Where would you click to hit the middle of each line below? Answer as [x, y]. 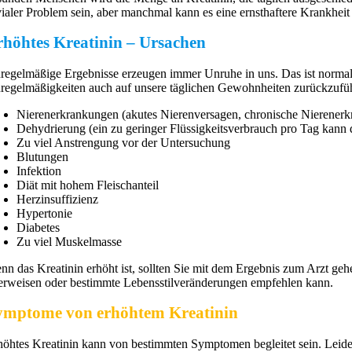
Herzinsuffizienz [58, 199]
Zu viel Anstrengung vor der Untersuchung [124, 142]
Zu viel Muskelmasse [70, 241]
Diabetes [38, 227]
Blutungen [43, 156]
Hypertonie [45, 213]
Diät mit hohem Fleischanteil [88, 185]
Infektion [39, 170]
